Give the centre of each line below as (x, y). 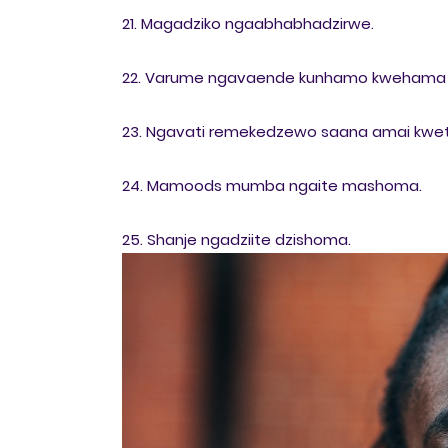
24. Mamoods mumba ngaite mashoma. (272, 185)
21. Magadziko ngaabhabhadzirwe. (248, 23)
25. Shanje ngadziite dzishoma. (236, 239)
